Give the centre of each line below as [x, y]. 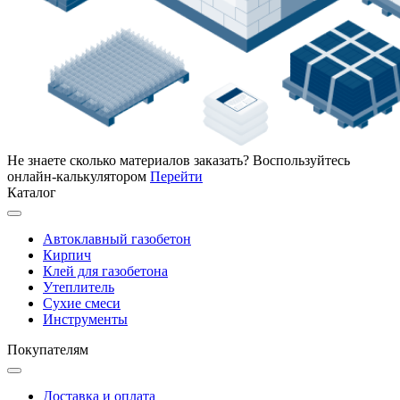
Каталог [32, 192]
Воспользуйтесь [301, 160]
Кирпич [67, 254]
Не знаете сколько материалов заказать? [128, 160]
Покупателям [48, 349]
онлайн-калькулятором [77, 176]
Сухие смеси [82, 303]
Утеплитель [79, 287]
